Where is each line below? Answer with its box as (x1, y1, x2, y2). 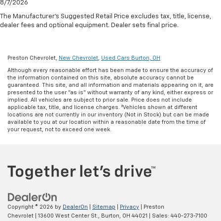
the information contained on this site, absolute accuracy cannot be (7, 74, 194, 80)
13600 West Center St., (37, 213, 100, 219)
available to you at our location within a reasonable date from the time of (7, 119, 206, 125)
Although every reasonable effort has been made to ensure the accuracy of (7, 67, 213, 73)
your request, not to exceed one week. (7, 126, 111, 132)
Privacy (120, 204, 139, 210)
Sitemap (92, 204, 115, 210)
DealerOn (63, 204, 88, 210)
